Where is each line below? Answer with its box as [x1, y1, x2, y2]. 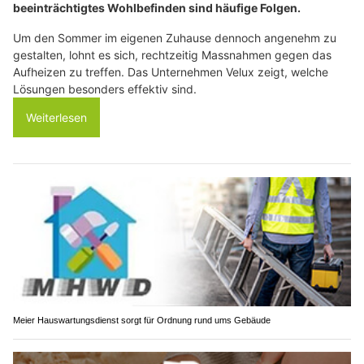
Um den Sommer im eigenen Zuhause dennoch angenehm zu [13, 30, 336, 45]
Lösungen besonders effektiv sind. [13, 81, 197, 96]
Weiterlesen [26, 110, 87, 124]
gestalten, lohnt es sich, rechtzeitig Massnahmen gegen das [13, 47, 331, 62]
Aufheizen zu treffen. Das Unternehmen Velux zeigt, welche [13, 64, 328, 79]
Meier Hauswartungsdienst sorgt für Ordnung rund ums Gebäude [13, 315, 271, 325]
